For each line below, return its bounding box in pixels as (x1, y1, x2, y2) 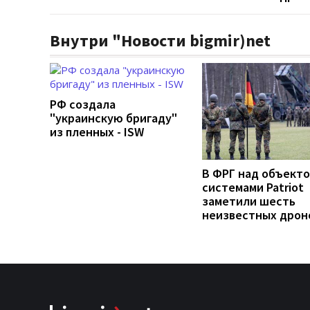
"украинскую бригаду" (50, 109, 177, 126)
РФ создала (50, 95, 116, 112)
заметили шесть (202, 192, 295, 209)
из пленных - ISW (50, 123, 144, 140)
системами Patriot (202, 179, 304, 195)
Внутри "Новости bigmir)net (50, 29, 271, 51)
